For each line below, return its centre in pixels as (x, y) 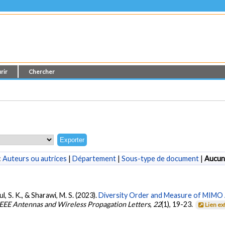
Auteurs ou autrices (34, 158)
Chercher (42, 72)
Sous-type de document (160, 158)
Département (94, 158)
